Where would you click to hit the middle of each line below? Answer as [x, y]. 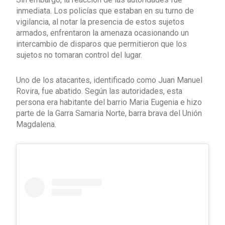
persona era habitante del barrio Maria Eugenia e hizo [109, 102]
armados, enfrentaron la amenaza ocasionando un [102, 33]
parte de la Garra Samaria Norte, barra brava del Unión [109, 113]
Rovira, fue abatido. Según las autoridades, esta [99, 91]
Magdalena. [36, 124]
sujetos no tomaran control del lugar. [79, 55]
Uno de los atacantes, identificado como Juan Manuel [109, 80]
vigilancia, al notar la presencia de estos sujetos [100, 22]
